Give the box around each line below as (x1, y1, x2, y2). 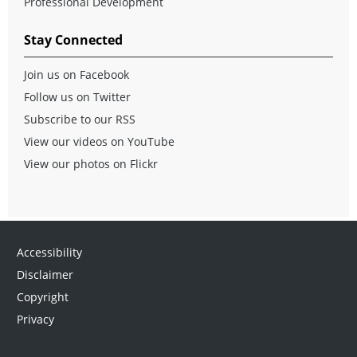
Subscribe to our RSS (24, 112, 135, 127)
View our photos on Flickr (24, 156, 158, 172)
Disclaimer (16, 267, 73, 283)
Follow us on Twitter (24, 89, 131, 105)
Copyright (16, 289, 69, 305)
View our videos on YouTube (24, 134, 175, 150)
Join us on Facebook (24, 67, 129, 83)
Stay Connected (24, 31, 123, 49)
